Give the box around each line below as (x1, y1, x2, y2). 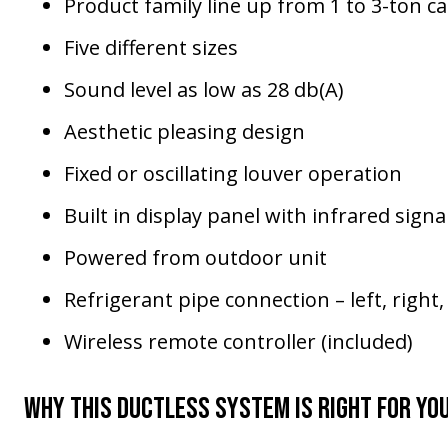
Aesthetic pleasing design (63, 118, 305, 146)
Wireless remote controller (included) (63, 328, 413, 356)
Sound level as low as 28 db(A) (63, 76, 344, 104)
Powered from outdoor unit (63, 244, 327, 272)
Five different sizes (63, 34, 238, 62)
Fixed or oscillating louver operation (63, 160, 402, 188)
